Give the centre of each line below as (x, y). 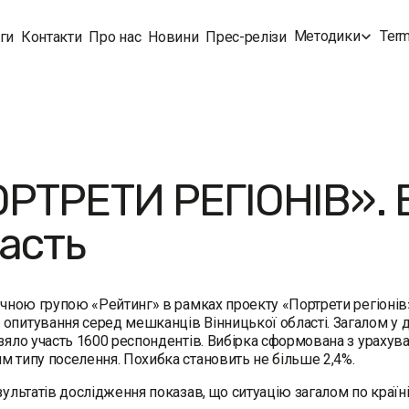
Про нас (115, 37)
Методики (327, 36)
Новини (173, 37)
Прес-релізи (246, 37)
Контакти (52, 37)
